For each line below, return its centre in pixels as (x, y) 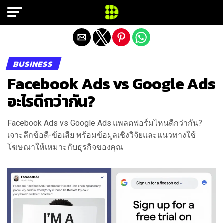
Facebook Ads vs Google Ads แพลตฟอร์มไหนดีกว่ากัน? (105, 123)
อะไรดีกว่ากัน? (51, 101)
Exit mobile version (111, 11)
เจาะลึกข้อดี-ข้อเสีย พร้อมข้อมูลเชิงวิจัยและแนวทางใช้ (102, 135)
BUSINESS (34, 64)
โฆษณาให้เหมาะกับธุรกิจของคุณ (65, 147)
